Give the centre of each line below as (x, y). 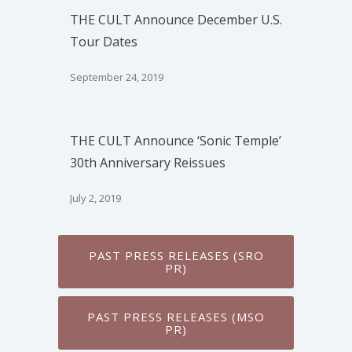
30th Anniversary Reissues (148, 163)
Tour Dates (104, 42)
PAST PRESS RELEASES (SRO (176, 255)
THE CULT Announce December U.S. (176, 20)
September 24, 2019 (117, 77)
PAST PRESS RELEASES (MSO (176, 317)
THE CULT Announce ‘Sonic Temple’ (176, 141)
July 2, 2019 (95, 198)
